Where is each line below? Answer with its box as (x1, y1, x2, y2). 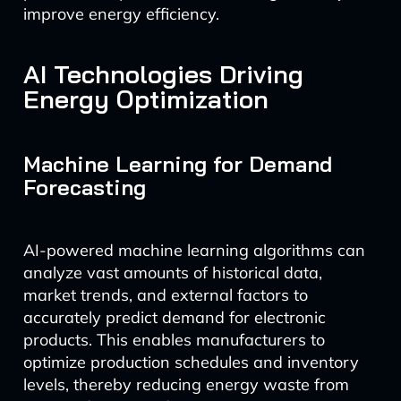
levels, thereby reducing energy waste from (22, 374, 349, 395)
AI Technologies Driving (22, 58, 303, 90)
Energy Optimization (22, 83, 269, 115)
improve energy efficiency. (22, 4, 219, 24)
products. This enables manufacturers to (22, 329, 325, 350)
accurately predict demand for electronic (22, 307, 326, 328)
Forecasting (22, 174, 146, 200)
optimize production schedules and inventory (22, 352, 359, 372)
